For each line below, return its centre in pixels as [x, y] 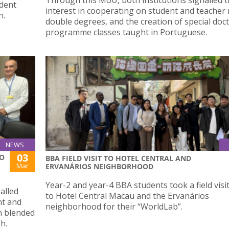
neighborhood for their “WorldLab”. [114, 206]
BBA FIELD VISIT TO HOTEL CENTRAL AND [118, 158]
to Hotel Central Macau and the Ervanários [127, 196]
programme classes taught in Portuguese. [127, 32]
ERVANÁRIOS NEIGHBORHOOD [99, 166]
